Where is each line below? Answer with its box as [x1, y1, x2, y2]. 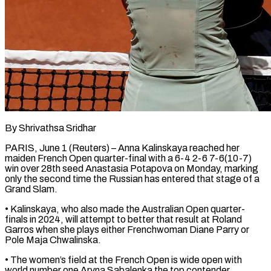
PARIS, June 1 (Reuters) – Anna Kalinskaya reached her [5, 142, 240, 153]
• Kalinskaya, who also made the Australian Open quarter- [5, 203, 245, 214]
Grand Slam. [5, 183, 57, 194]
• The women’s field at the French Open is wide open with [5, 254, 242, 265]
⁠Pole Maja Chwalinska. [5, 234, 101, 245]
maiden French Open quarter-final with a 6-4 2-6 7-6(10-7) [5, 152, 252, 163]
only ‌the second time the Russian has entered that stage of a [5, 173, 260, 184]
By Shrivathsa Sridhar [5, 122, 96, 133]
